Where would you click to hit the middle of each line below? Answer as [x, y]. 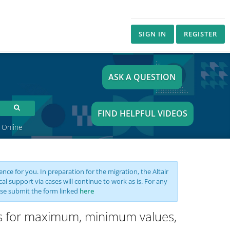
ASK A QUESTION [142, 77]
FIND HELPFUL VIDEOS [142, 113]
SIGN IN [152, 34]
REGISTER [200, 34]
